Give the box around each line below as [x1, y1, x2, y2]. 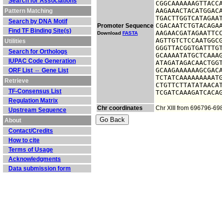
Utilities [4, 38, 26, 45]
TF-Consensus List [8, 88, 61, 95]
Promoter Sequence [97, 22, 154, 29]
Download [97, 30, 122, 36]
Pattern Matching [4, 7, 53, 14]
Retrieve [4, 77, 29, 84]
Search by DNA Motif [8, 18, 67, 25]
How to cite [8, 137, 40, 144]
